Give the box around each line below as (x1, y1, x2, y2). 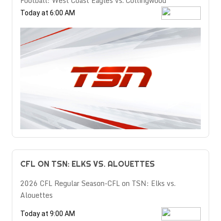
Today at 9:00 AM (20, 209, 75, 218)
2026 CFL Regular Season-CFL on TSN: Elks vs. (20, 177, 176, 189)
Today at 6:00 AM (20, 8, 75, 17)
